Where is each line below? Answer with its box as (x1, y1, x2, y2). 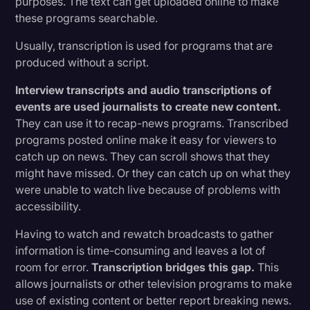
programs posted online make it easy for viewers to (15, 132, 277, 147)
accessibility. (15, 199, 82, 213)
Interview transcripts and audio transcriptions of (15, 82, 272, 97)
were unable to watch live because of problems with (15, 182, 281, 197)
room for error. (15, 259, 92, 274)
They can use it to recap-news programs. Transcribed (15, 116, 289, 130)
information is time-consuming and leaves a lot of (15, 243, 266, 257)
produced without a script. (15, 55, 149, 69)
